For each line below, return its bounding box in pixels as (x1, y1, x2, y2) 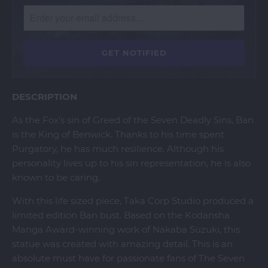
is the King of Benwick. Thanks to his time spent (12, 128, 224, 140)
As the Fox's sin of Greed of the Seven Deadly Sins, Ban (12, 114, 254, 126)
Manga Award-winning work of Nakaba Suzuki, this (12, 223, 240, 235)
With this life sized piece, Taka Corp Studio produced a (12, 194, 254, 206)
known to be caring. (12, 171, 100, 183)
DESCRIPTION (12, 90, 77, 102)
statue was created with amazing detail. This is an (12, 237, 233, 249)
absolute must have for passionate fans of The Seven (12, 252, 245, 264)
